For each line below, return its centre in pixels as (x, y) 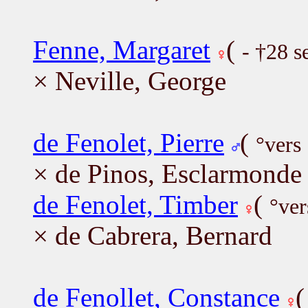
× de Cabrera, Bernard (153, 235)
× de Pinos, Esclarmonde (167, 173)
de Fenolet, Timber (135, 204)
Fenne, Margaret (122, 49)
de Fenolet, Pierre (129, 142)
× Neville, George (130, 80)
